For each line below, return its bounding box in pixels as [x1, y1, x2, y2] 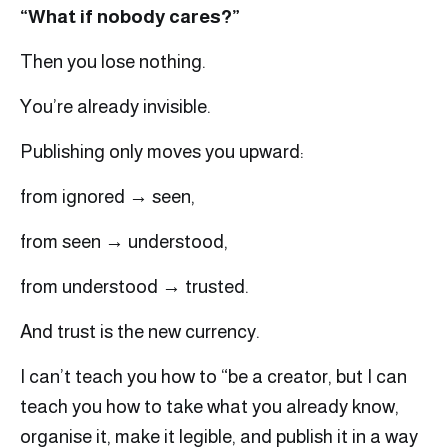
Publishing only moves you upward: [20, 141, 304, 163]
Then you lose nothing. [20, 51, 206, 73]
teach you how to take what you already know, [20, 396, 399, 418]
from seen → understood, [20, 231, 228, 253]
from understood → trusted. [20, 276, 249, 298]
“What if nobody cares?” [20, 6, 240, 28]
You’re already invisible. [20, 96, 211, 118]
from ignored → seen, [20, 186, 195, 208]
